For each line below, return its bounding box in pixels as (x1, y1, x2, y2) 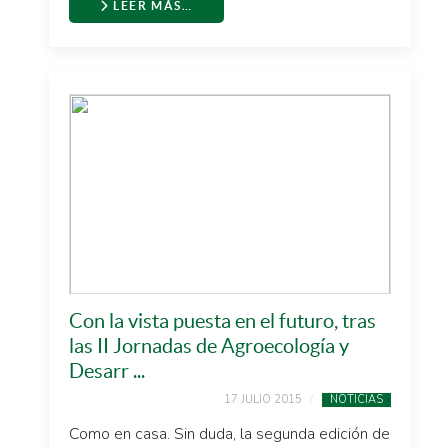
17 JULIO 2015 (224, 392, 302, 407)
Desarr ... (69, 360, 145, 382)
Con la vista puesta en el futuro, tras (69, 310, 376, 332)
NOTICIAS (330, 392, 383, 407)
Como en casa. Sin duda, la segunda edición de (69, 423, 390, 445)
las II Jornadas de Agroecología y (69, 335, 349, 357)
